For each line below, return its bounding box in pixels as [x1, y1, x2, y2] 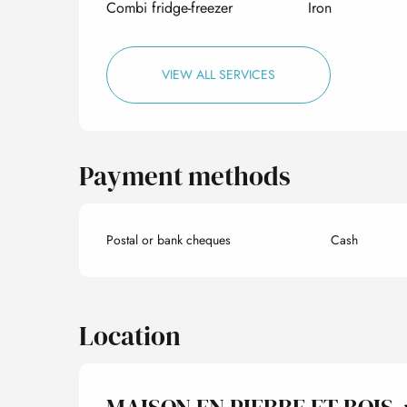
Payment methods [79, 157, 292, 194]
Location [79, 317, 181, 354]
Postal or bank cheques [106, 230, 232, 249]
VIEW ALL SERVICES [162, 65, 276, 84]
